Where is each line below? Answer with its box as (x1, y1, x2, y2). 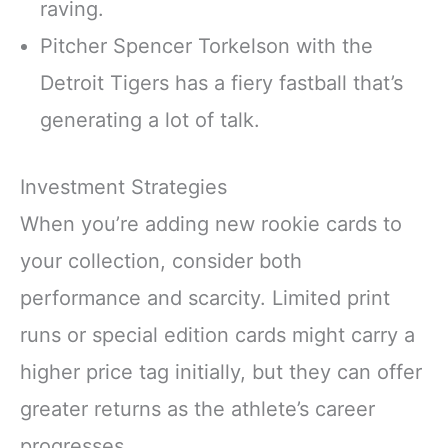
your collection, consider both (20, 248, 302, 273)
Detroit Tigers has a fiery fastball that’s (40, 70, 403, 95)
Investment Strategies (20, 174, 227, 199)
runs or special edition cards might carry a (20, 322, 415, 347)
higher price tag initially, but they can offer (20, 359, 422, 384)
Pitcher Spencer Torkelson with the (40, 33, 373, 58)
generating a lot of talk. (40, 107, 260, 132)
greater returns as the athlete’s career (20, 396, 375, 421)
